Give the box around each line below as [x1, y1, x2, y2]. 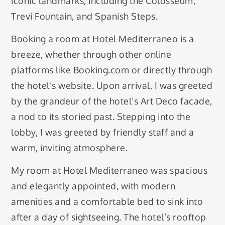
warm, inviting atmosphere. [11, 142, 128, 153]
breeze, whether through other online [11, 48, 172, 60]
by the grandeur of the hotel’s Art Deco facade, [11, 95, 212, 106]
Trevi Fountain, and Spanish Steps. [11, 10, 158, 22]
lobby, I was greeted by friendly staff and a [11, 126, 194, 138]
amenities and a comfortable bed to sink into [11, 196, 203, 207]
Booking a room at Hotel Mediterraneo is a [11, 33, 194, 44]
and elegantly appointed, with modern [11, 180, 176, 192]
